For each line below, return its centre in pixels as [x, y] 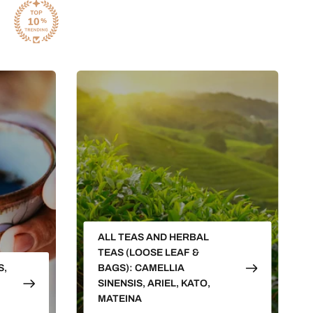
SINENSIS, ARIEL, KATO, [154, 284]
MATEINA [119, 299]
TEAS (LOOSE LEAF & [148, 253]
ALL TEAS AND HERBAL [153, 238]
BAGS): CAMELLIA [141, 268]
